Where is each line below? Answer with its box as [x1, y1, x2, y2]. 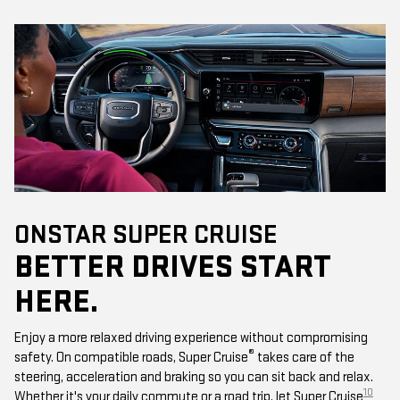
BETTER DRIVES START [14, 247, 331, 287]
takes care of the [254, 348, 354, 366]
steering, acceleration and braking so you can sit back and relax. [14, 368, 373, 386]
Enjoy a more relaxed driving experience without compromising [14, 329, 368, 346]
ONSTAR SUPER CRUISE [14, 218, 278, 251]
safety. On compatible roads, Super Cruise [14, 348, 248, 366]
